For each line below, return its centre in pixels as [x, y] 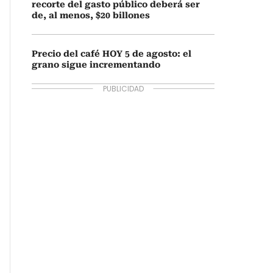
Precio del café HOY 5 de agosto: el [112, 54]
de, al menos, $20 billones [91, 15]
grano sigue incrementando [96, 65]
